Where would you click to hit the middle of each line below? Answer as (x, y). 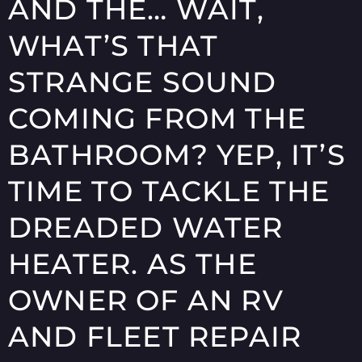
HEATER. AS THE (133, 264)
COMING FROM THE (158, 119)
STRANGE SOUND (143, 82)
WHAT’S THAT (114, 46)
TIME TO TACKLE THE (169, 192)
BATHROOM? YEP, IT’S (177, 155)
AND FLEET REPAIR (155, 337)
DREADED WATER (146, 228)
